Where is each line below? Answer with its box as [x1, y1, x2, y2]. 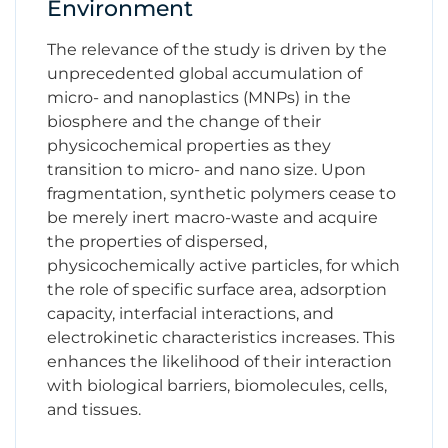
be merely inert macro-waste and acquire [47, 207, 378, 227]
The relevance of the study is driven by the [47, 39, 387, 59]
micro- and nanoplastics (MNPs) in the [47, 87, 351, 107]
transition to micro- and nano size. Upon [47, 159, 366, 179]
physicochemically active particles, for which [47, 255, 400, 275]
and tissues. [47, 399, 141, 419]
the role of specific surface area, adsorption [47, 279, 387, 299]
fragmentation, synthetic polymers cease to [47, 183, 396, 203]
